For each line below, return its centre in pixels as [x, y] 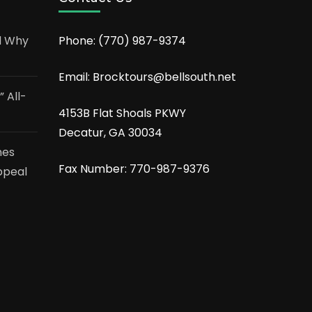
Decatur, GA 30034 [110, 133]
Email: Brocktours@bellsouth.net [147, 77]
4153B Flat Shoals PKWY [122, 114]
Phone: [78, 41]
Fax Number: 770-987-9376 [134, 169]
